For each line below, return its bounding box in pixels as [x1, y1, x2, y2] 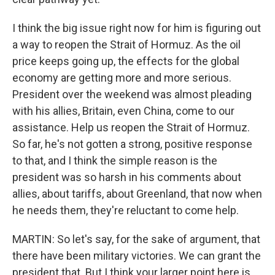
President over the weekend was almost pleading [12, 88, 252, 101]
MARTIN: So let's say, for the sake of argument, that [12, 233, 260, 246]
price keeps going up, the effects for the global [12, 55, 239, 68]
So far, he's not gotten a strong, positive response [12, 137, 252, 150]
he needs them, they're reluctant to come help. [12, 204, 239, 217]
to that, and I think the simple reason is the [12, 154, 217, 167]
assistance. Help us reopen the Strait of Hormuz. [12, 121, 250, 134]
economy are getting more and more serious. [12, 71, 231, 84]
